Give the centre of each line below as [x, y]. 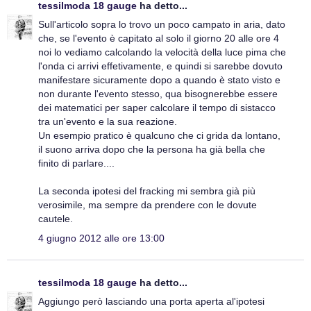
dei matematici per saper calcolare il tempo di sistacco [157, 108]
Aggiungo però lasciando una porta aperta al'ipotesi [151, 301]
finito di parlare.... [76, 163]
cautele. [56, 219]
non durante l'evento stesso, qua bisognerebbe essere [158, 94]
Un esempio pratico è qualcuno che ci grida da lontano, [159, 136]
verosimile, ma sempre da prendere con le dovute [148, 205]
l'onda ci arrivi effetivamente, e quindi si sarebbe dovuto [160, 66]
